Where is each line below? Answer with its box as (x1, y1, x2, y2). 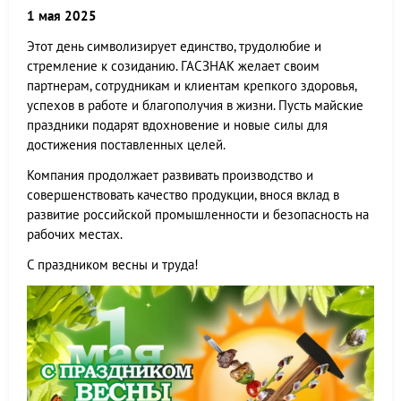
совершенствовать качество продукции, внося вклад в (27, 186, 339, 203)
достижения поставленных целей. (27, 136, 226, 153)
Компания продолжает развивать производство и (27, 166, 313, 183)
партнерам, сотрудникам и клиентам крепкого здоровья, (27, 77, 356, 94)
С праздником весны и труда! (27, 256, 199, 273)
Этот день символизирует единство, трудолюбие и (27, 38, 321, 55)
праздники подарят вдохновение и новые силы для (27, 116, 328, 133)
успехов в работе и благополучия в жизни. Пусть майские (27, 97, 363, 114)
